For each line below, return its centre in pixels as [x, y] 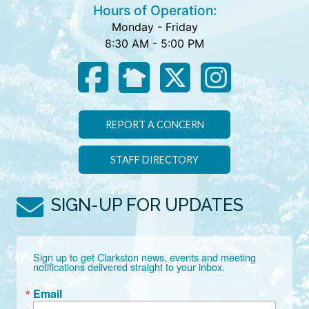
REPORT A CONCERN [154, 124]
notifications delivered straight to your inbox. [129, 266]
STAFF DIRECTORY [154, 159]
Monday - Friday [154, 27]
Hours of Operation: [154, 10]
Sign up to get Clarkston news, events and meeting [144, 257]
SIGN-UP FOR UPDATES [147, 205]
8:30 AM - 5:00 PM [154, 43]
